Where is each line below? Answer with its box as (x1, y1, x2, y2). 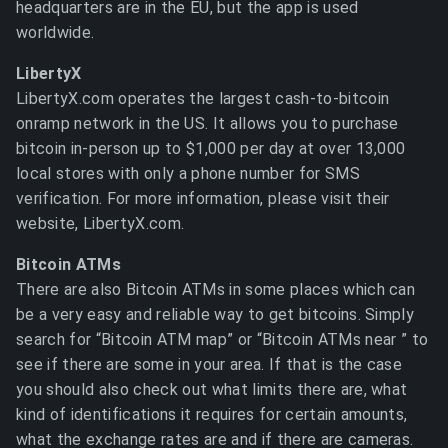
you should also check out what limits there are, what (16, 380, 408, 399)
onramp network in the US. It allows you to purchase (16, 114, 399, 133)
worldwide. (16, 23, 95, 42)
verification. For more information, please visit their (16, 189, 390, 208)
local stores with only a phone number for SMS (16, 164, 360, 183)
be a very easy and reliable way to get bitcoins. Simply (16, 305, 415, 324)
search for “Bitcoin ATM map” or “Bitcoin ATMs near (16, 330, 401, 349)
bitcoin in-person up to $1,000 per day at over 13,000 (16, 139, 406, 158)
